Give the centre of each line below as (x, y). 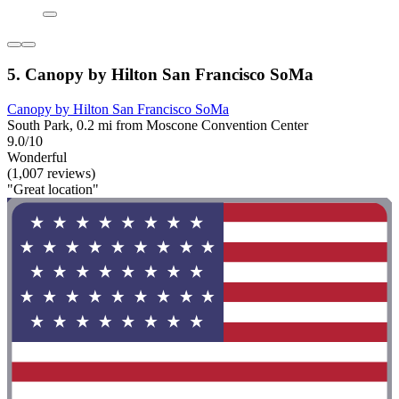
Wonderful (37, 157)
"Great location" (53, 189)
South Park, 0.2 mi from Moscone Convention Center (158, 125)
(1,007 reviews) (51, 173)
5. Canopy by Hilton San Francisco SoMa (160, 75)
